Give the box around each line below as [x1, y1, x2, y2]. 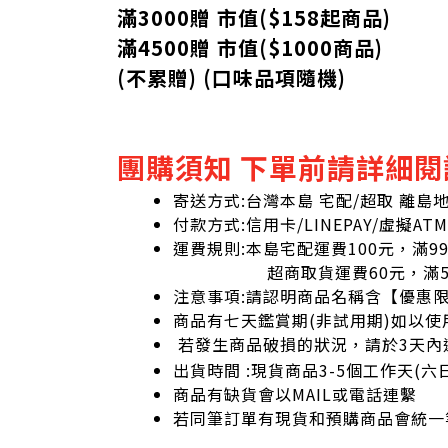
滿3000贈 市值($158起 [117, 3, 341, 32]
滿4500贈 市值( [117, 33, 268, 62]
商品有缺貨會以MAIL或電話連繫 [173, 381, 417, 406]
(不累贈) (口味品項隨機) [117, 63, 346, 92]
